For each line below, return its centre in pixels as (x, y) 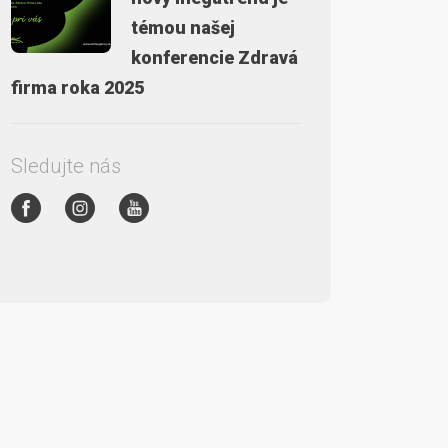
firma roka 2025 (77, 87)
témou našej (183, 27)
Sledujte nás (66, 166)
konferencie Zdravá (214, 57)
